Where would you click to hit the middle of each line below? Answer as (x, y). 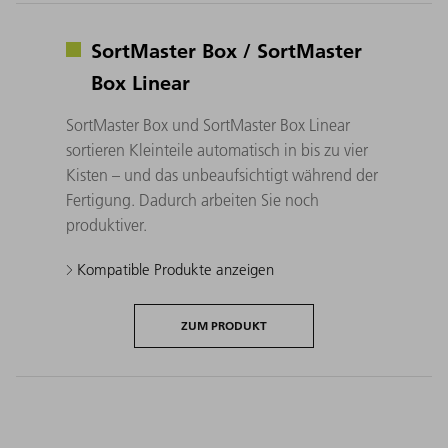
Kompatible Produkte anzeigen (173, 270)
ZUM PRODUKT (224, 326)
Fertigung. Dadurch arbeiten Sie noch (192, 200)
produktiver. (106, 225)
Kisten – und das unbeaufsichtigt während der (222, 175)
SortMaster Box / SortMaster (226, 50)
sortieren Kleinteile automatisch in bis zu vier (217, 150)
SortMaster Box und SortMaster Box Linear (208, 125)
